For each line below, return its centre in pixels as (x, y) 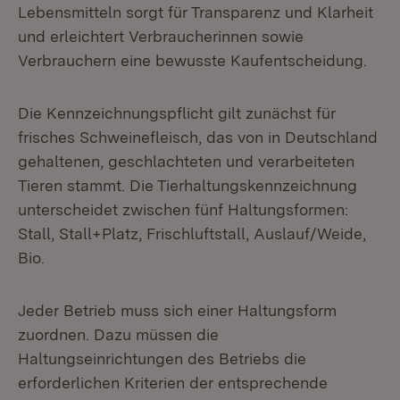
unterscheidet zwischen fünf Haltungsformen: (183, 209)
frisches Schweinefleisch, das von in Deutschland (198, 137)
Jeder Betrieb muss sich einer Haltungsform (177, 310)
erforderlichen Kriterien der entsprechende (173, 383)
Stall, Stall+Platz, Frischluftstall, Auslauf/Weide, (192, 233)
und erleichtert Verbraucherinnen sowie (161, 36)
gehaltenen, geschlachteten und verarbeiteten (186, 161)
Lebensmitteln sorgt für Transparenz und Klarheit (196, 12)
